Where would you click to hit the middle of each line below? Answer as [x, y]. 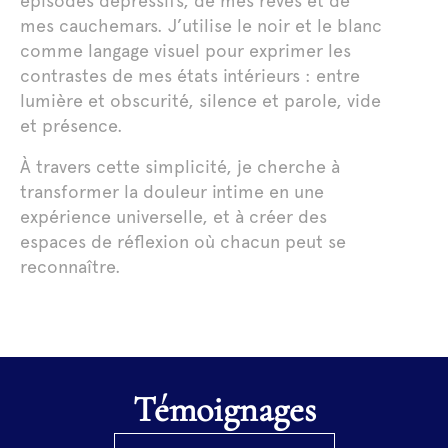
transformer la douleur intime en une [172, 192]
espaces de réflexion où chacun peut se [183, 242]
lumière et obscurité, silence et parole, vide [201, 101]
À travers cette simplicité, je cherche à [180, 167]
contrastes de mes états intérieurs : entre [190, 76]
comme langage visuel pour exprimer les [186, 51]
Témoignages [234, 410]
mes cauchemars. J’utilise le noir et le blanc [201, 26]
